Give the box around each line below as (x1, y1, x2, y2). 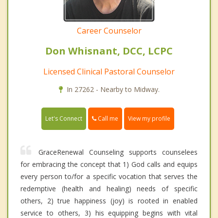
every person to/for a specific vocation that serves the (20, 172, 198, 182)
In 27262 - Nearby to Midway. (66, 85, 160, 94)
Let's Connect (45, 114, 82, 123)
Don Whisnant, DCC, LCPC (45, 44, 173, 58)
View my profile (128, 114, 170, 123)
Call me (96, 114, 118, 123)
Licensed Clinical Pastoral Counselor (43, 66, 175, 77)
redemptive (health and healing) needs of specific (20, 184, 198, 194)
